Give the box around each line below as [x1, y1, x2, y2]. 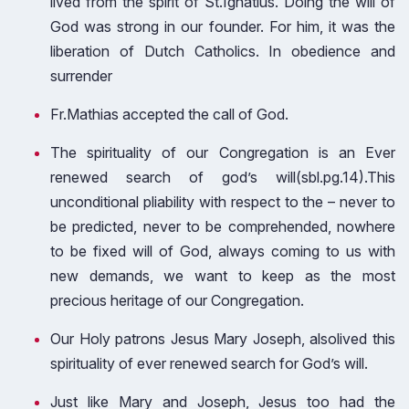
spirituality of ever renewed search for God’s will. [50, 354, 368, 372]
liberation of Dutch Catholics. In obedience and [50, 42, 395, 60]
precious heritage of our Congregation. [50, 291, 304, 309]
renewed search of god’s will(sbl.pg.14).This [50, 168, 395, 186]
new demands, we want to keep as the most [50, 267, 395, 285]
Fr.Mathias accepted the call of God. [50, 105, 288, 123]
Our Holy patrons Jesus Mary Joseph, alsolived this [50, 330, 395, 348]
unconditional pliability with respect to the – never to [50, 193, 395, 211]
